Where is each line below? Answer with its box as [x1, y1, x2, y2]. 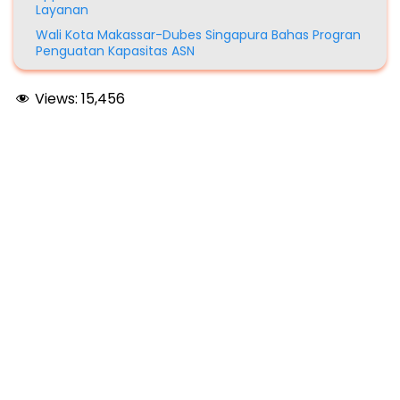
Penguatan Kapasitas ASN [36, 42, 195, 61]
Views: [35, 88, 78, 110]
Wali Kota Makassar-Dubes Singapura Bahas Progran [36, 26, 361, 45]
